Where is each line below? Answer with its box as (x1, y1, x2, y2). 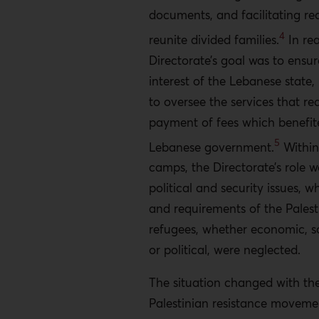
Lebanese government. (148, 138, 274, 155)
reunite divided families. (148, 31, 279, 48)
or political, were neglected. (148, 241, 300, 258)
